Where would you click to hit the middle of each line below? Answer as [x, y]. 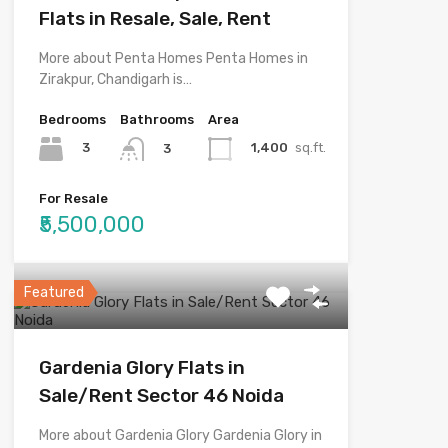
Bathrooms [156, 119]
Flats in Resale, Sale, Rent [154, 18]
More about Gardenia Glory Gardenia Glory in [180, 435]
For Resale [73, 198]
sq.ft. [310, 148]
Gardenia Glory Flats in [141, 367]
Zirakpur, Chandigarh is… [115, 79]
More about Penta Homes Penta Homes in [173, 58]
